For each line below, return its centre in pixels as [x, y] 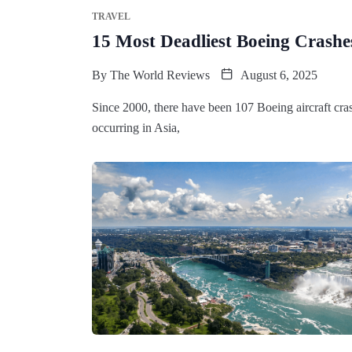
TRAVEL [111, 16]
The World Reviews [160, 75]
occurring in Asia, [136, 127]
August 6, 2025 [277, 75]
